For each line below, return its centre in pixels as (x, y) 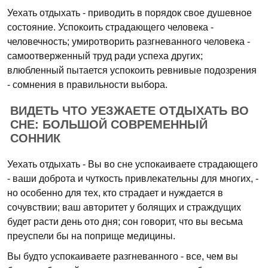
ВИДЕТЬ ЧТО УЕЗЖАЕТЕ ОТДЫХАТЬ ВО (130, 111)
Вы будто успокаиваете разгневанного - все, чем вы (123, 256)
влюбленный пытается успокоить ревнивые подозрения (132, 70)
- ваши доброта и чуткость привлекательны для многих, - (133, 179)
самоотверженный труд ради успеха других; (105, 56)
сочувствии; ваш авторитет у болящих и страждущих (124, 207)
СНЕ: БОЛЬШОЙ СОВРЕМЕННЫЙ (109, 124)
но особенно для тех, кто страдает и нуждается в (115, 193)
